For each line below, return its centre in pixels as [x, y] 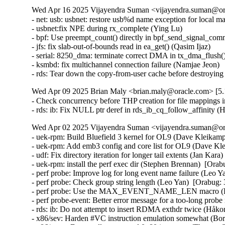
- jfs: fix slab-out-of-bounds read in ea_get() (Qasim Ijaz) [121, 47]
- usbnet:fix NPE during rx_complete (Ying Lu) [107, 29]
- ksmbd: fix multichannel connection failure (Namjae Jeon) [126, 65]
